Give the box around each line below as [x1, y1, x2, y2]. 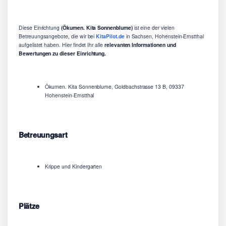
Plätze [19, 201, 39, 211]
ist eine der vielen [132, 24, 175, 32]
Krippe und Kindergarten [45, 162, 102, 171]
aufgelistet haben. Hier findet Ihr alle [19, 41, 103, 49]
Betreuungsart [19, 130, 68, 140]
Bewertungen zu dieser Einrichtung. [19, 49, 106, 58]
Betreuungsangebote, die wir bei [19, 32, 96, 40]
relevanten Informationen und [102, 41, 176, 49]
